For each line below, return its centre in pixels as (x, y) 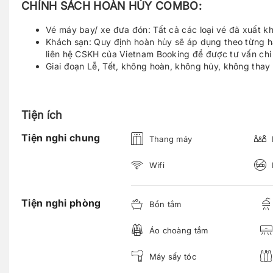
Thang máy (169, 139)
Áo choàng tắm (177, 231)
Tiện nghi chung (61, 138)
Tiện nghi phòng (61, 203)
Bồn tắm (164, 204)
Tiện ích (42, 115)
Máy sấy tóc (171, 257)
